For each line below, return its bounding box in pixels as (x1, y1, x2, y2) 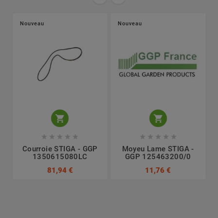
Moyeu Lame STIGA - (122, 145, 194, 154)
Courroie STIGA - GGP (22, 145, 98, 154)
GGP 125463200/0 (125, 152, 191, 162)
